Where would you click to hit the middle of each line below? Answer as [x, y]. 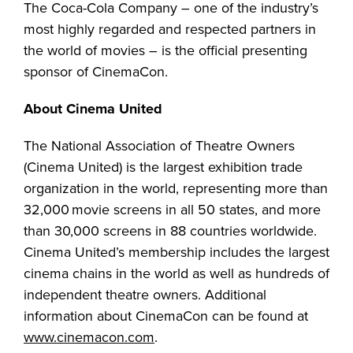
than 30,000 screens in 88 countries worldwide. [170, 231]
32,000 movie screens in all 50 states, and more [172, 210]
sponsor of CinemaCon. [96, 72]
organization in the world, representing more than [176, 189]
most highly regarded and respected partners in [170, 30]
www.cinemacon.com [89, 338]
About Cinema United [93, 109]
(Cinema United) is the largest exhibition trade [163, 167]
